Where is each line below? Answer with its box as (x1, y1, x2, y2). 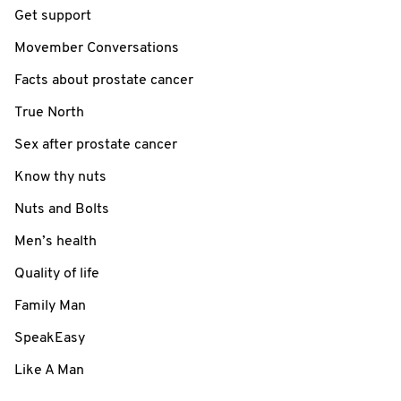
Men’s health (14, 234, 97, 249)
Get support (14, 8, 91, 23)
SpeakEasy (14, 330, 85, 346)
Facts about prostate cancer (14, 73, 193, 88)
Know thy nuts (14, 169, 107, 184)
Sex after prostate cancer (14, 137, 177, 152)
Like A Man (14, 363, 84, 378)
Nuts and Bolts (14, 201, 109, 217)
